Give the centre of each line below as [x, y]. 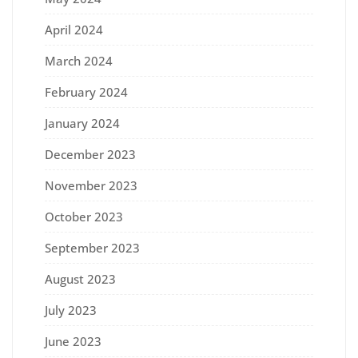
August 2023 [80, 278]
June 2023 [73, 341]
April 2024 [74, 29]
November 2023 [91, 185]
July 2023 [71, 310]
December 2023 [90, 154]
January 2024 [82, 123]
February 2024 [86, 91]
